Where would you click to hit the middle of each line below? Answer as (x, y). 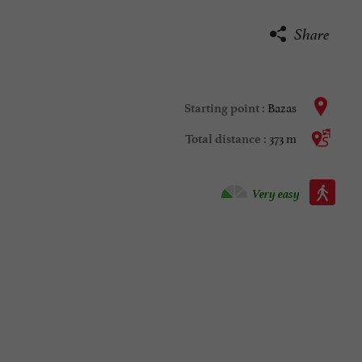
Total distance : (227, 139)
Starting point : (226, 109)
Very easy (276, 192)
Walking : (311, 189)
